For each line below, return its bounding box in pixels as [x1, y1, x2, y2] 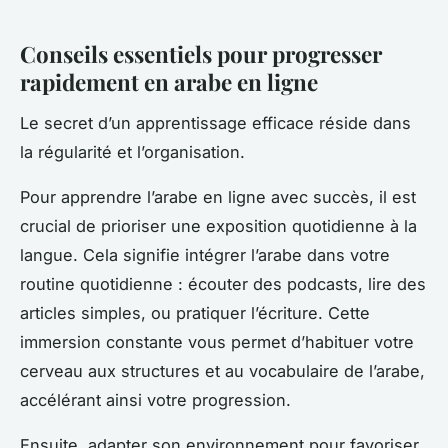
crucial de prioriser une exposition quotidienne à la [20, 215, 417, 236]
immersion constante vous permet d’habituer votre [20, 331, 414, 352]
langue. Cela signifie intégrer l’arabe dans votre [20, 244, 390, 265]
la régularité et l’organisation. [20, 141, 245, 162]
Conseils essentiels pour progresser [20, 38, 382, 69]
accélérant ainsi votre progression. [20, 389, 291, 410]
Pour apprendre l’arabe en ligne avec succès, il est [20, 186, 416, 207]
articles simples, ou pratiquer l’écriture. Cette [20, 302, 370, 323]
